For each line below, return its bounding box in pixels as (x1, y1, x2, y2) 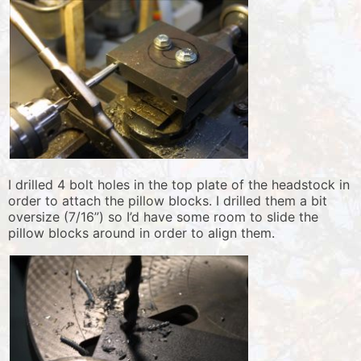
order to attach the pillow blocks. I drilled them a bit (8, 193, 327, 210)
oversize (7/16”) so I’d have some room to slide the (8, 209, 318, 226)
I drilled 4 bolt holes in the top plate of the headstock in (8, 176, 350, 193)
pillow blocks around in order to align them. (8, 225, 275, 242)
